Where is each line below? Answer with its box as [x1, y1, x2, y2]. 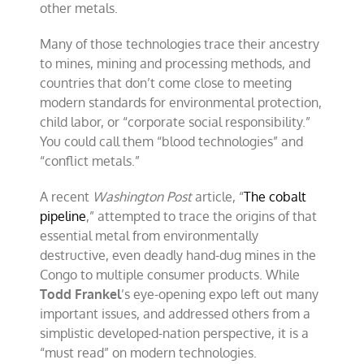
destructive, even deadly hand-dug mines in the [40, 247, 317, 263]
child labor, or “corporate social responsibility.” [40, 114, 311, 130]
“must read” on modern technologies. [40, 344, 258, 361]
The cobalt [244, 188, 307, 205]
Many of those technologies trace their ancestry [40, 36, 320, 52]
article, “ [192, 188, 245, 205]
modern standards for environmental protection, [40, 94, 323, 110]
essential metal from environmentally [40, 227, 259, 244]
